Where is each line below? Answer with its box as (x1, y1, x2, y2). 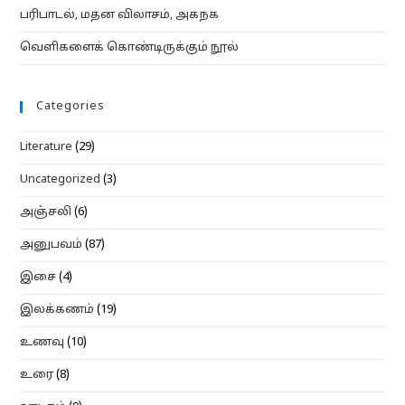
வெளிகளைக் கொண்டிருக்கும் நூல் (20, 41, 240, 56)
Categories (36, 99, 106, 115)
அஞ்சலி (20, 205, 72, 221)
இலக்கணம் (20, 303, 95, 318)
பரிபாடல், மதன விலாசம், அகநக (20, 8, 220, 24)
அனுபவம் (20, 238, 83, 253)
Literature (20, 140, 73, 155)
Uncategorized (20, 173, 101, 188)
